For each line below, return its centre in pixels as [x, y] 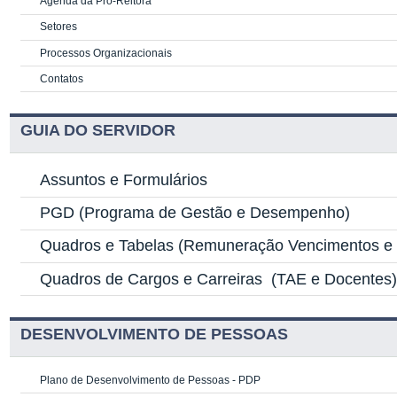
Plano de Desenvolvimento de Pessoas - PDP [151, 380]
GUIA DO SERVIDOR [98, 131]
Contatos [62, 78]
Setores [59, 27]
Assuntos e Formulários [124, 180]
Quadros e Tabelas [107, 246]
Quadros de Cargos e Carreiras [154, 279]
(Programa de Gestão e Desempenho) [213, 213]
